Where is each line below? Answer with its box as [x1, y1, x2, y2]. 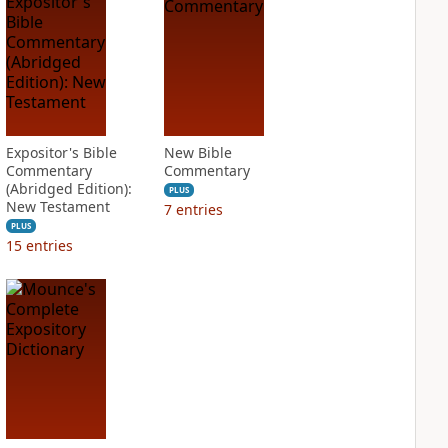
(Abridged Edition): [5, 179, 132, 198]
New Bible [163, 143, 232, 162]
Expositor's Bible [5, 143, 117, 162]
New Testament [5, 197, 110, 216]
